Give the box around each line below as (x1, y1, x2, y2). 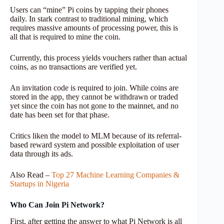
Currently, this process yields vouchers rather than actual (10, 53, 187, 62)
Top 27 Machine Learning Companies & (51, 170, 179, 179)
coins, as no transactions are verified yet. (10, 62, 137, 71)
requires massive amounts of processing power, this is (10, 23, 178, 32)
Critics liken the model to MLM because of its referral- (10, 131, 181, 140)
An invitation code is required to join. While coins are (10, 83, 178, 92)
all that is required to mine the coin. (10, 32, 122, 41)
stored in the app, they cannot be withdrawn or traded (10, 92, 178, 101)
